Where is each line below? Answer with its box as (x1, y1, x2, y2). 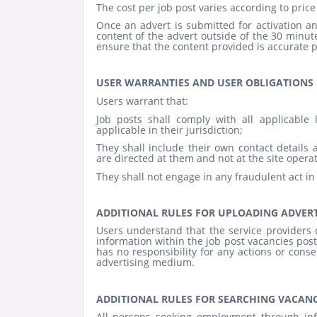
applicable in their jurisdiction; (96, 122, 243, 137)
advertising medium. (96, 255, 195, 270)
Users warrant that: (96, 93, 188, 108)
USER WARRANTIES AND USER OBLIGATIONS (96, 76, 313, 90)
